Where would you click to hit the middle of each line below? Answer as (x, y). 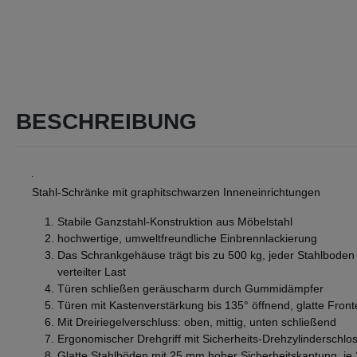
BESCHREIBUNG (106, 122)
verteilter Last (92, 272)
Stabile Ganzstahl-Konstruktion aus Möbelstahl (175, 222)
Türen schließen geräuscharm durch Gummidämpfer (190, 289)
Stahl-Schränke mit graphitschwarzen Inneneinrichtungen (176, 192)
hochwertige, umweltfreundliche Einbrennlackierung (187, 239)
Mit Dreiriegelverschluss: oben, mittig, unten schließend (197, 322)
